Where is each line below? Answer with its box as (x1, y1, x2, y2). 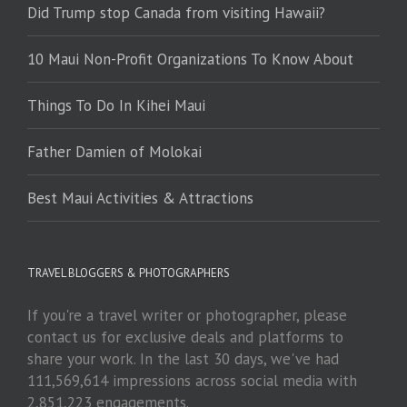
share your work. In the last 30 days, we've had (27, 349, 339, 370)
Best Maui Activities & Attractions (27, 188, 253, 209)
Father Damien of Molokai (27, 142, 202, 163)
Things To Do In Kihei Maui (27, 95, 205, 116)
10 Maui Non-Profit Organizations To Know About (27, 49, 353, 70)
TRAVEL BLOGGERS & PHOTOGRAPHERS (27, 265, 230, 282)
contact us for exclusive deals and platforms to (27, 327, 343, 348)
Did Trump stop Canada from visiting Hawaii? (27, 3, 325, 24)
